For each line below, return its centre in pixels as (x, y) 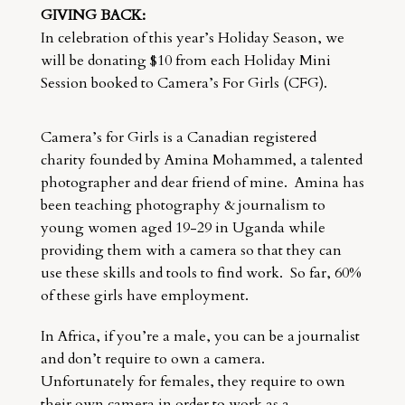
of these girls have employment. (144, 295)
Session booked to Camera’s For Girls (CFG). (184, 83)
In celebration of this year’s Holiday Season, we (192, 38)
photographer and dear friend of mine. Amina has (202, 182)
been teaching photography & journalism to (183, 205)
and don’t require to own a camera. (154, 358)
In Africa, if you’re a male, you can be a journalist (200, 336)
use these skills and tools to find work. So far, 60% (201, 273)
